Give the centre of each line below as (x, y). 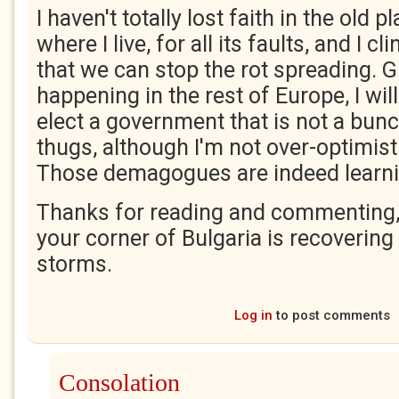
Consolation (119, 383)
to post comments (331, 315)
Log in (253, 315)
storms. (74, 264)
